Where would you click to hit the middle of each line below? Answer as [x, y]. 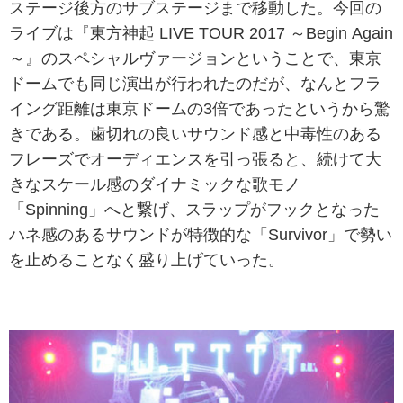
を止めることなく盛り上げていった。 [147, 260]
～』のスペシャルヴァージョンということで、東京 [195, 58]
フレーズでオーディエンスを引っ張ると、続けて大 [195, 159]
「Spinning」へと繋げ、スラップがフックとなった [194, 209]
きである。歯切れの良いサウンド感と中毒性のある [195, 134]
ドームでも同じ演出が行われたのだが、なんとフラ [195, 83]
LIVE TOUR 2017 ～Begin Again [274, 33]
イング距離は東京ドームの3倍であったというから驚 [200, 108]
